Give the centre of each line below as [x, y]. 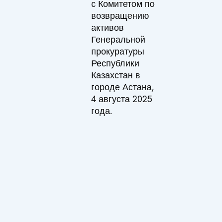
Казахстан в [116, 75]
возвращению [120, 15]
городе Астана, [123, 87]
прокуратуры [118, 51]
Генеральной [118, 39]
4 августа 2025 [122, 99]
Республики [115, 63]
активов [108, 27]
